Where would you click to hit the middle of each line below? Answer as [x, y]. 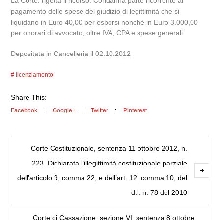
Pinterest [135, 110]
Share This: [29, 97]
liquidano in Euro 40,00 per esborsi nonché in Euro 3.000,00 [105, 22]
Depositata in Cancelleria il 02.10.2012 [71, 53]
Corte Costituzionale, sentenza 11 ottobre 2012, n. [109, 148]
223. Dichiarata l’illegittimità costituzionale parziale [109, 163]
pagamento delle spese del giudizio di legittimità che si [95, 11]
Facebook [24, 110]
